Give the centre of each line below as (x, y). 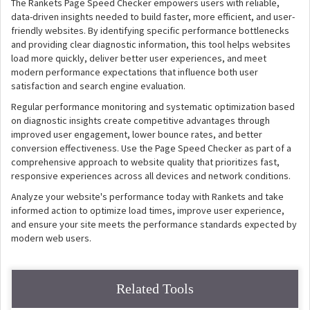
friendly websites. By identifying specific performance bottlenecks (150, 30)
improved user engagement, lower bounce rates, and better (137, 134)
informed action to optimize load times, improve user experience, (148, 210)
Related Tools (155, 289)
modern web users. (51, 238)
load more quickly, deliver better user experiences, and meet (139, 58)
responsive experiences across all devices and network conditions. (151, 176)
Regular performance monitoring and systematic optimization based (153, 107)
